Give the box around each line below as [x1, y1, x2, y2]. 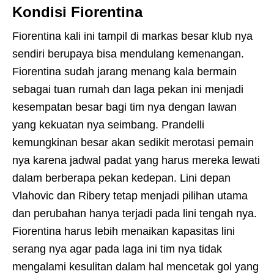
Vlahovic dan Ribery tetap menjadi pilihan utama [12, 190, 248, 202]
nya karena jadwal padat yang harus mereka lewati [12, 154, 260, 167]
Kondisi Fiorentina [12, 4, 143, 21]
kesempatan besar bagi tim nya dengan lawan [12, 101, 237, 114]
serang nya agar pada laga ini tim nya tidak [12, 243, 222, 256]
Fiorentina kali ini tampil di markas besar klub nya [12, 30, 253, 43]
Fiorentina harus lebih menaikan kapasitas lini [12, 225, 235, 238]
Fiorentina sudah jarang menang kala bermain [12, 65, 237, 78]
